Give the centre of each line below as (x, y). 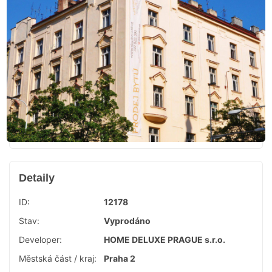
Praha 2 (120, 258)
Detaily (37, 178)
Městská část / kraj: (58, 258)
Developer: (40, 240)
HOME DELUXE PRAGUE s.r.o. (165, 240)
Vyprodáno (127, 221)
